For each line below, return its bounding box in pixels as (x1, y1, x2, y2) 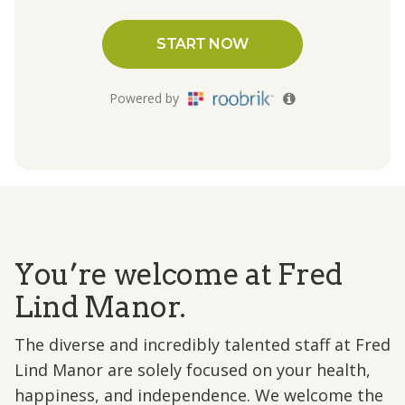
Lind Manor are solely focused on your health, (14, 358, 371, 381)
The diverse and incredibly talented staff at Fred (14, 333, 391, 355)
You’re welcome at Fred (14, 256, 343, 292)
